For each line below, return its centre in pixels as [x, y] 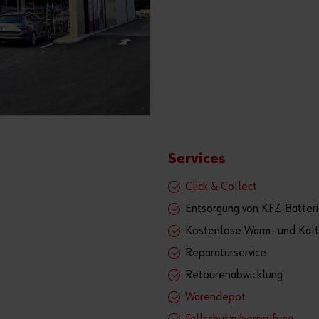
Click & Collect [221, 187]
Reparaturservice [226, 253]
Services [197, 158]
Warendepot [215, 297]
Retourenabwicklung [234, 275]
